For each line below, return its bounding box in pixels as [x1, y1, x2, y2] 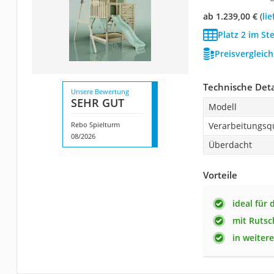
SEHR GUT [70, 95, 124, 110]
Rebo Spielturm [70, 119, 120, 129]
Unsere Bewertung [70, 86, 129, 96]
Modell [208, 100, 237, 113]
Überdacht [208, 138, 252, 150]
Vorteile [202, 168, 237, 181]
